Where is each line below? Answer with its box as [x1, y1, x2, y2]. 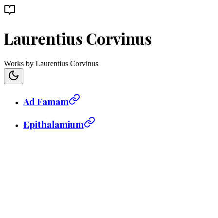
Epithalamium [23, 118, 84, 131]
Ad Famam [23, 95, 69, 108]
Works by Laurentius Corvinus [4, 59, 98, 68]
